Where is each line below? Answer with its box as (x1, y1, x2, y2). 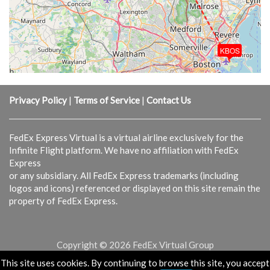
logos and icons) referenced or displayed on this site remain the (9, 183, 260, 193)
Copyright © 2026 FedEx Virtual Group (56, 239, 214, 250)
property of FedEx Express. (9, 195, 118, 206)
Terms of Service (74, 95, 140, 105)
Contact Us (146, 95, 191, 105)
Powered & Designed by (62, 258, 160, 269)
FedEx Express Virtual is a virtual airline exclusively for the (9, 132, 243, 143)
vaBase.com (160, 258, 208, 269)
